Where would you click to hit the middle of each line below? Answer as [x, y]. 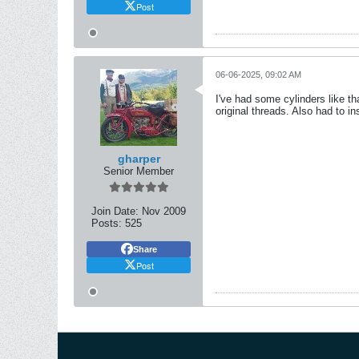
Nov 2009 [164, 211]
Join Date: [115, 211]
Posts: [107, 223]
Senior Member [139, 171]
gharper [139, 159]
